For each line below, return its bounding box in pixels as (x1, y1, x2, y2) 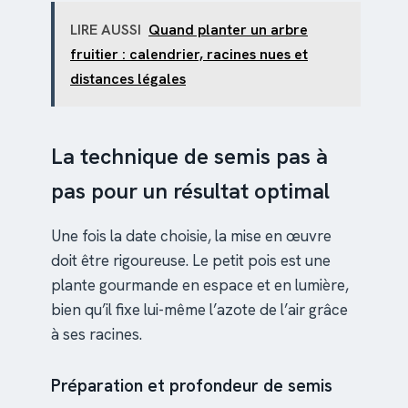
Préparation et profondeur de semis (51, 374, 332, 398)
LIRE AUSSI (70, 20, 141, 40)
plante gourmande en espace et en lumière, (51, 275, 349, 296)
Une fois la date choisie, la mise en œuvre (51, 226, 331, 247)
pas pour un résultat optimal (51, 177, 330, 206)
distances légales (70, 69, 186, 89)
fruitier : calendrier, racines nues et (70, 45, 308, 65)
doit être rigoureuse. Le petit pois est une (51, 250, 331, 271)
